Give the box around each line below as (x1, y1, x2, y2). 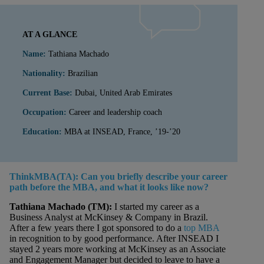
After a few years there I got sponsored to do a (9, 222, 184, 233)
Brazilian (65, 68, 98, 78)
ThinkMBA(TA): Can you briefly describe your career (9, 171, 227, 181)
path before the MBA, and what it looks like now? (9, 181, 209, 192)
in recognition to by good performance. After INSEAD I (9, 233, 219, 243)
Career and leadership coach (69, 107, 163, 117)
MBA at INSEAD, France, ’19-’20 (64, 127, 181, 137)
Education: (22, 127, 65, 137)
